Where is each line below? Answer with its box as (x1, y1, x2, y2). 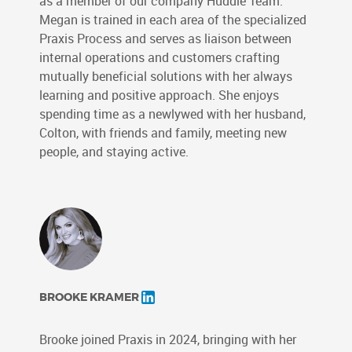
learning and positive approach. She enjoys (39, 87, 279, 103)
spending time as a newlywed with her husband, (39, 106, 306, 122)
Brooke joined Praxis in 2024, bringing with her (39, 332, 296, 347)
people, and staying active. (39, 144, 189, 159)
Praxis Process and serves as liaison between (39, 31, 291, 46)
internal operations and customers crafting (39, 49, 280, 65)
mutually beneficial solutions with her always (39, 68, 292, 84)
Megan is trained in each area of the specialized (39, 12, 306, 27)
